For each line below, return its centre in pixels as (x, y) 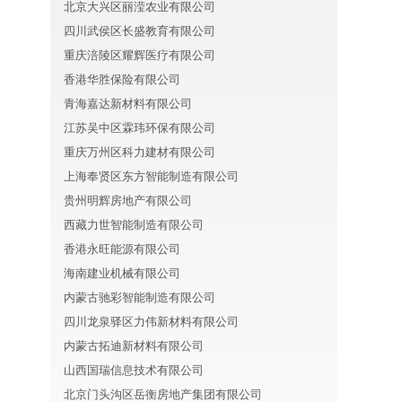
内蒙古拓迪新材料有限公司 (134, 346)
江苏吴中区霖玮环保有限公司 (140, 128)
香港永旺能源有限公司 (122, 249)
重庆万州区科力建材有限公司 (140, 152)
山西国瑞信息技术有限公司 (134, 370)
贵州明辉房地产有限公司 (128, 201)
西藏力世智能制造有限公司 (134, 225)
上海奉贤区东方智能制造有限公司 (151, 176)
